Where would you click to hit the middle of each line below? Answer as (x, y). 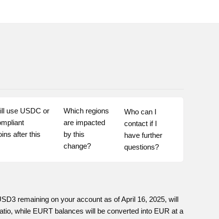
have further (143, 135)
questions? (141, 147)
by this (74, 134)
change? (77, 146)
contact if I (140, 123)
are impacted (84, 122)
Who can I (140, 112)
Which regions (86, 111)
